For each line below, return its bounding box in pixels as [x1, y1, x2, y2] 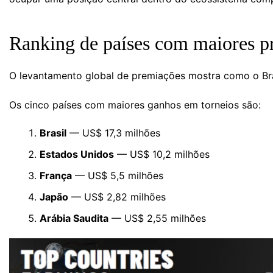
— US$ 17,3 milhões [66, 126, 160, 139]
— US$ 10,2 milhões [114, 147, 210, 160]
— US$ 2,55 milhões [108, 211, 206, 224]
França [40, 169, 72, 182]
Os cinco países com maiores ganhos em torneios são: [9, 98, 261, 111]
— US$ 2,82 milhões [68, 190, 166, 203]
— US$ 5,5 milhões [72, 169, 163, 182]
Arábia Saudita [40, 211, 108, 224]
